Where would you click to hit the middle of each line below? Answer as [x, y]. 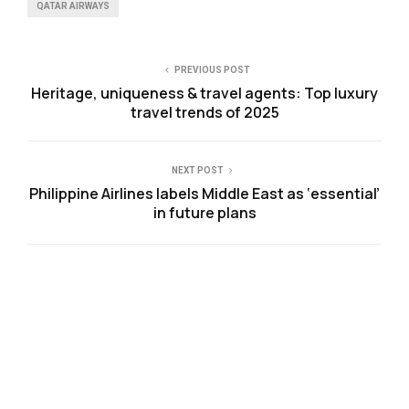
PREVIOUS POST [212, 70]
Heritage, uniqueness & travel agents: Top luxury [204, 93]
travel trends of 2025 [204, 112]
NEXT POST [197, 170]
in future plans [204, 213]
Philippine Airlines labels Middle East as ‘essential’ [204, 194]
